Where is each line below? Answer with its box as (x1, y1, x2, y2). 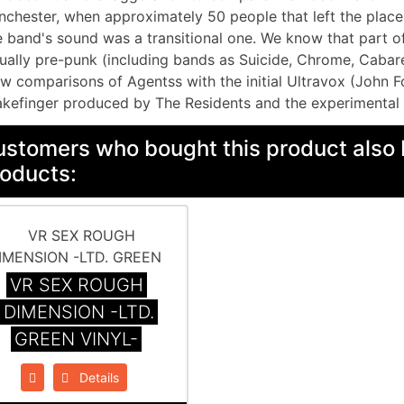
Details (69, 370, 120, 386)
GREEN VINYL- (14, 328, 139, 351)
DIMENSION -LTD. (3, 301, 154, 324)
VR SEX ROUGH (9, 274, 143, 297)
